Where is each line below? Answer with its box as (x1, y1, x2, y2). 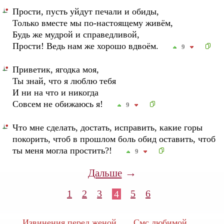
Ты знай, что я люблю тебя (12, 76, 116, 86)
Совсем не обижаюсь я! (12, 99, 106, 109)
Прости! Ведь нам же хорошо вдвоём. (12, 41, 161, 51)
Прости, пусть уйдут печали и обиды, (12, 6, 159, 16)
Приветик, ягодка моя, (12, 64, 99, 74)
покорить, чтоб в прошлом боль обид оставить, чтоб (12, 134, 216, 144)
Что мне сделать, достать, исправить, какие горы (12, 122, 203, 132)
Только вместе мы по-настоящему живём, (12, 18, 173, 28)
